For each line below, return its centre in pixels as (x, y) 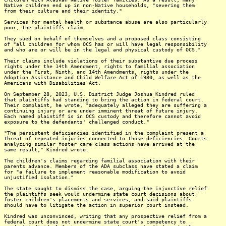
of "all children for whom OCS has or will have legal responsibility (105, 44)
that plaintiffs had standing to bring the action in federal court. (104, 100)
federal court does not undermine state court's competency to (95, 222)
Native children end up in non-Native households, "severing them (99, 5)
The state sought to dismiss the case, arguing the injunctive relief (105, 188)
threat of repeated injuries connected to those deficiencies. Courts (105, 138)
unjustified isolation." (39, 177)
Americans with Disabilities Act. (52, 83)
